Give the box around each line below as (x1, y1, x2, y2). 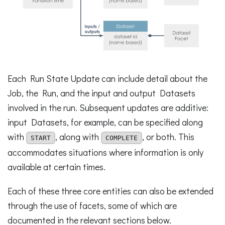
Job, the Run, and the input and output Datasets (8, 86, 195, 99)
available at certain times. (8, 161, 105, 173)
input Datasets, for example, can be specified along (8, 116, 203, 128)
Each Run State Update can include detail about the (8, 72, 207, 84)
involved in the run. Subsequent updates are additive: (8, 101, 208, 114)
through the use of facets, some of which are (8, 199, 177, 211)
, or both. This (142, 130, 194, 143)
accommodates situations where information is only (8, 146, 203, 159)
